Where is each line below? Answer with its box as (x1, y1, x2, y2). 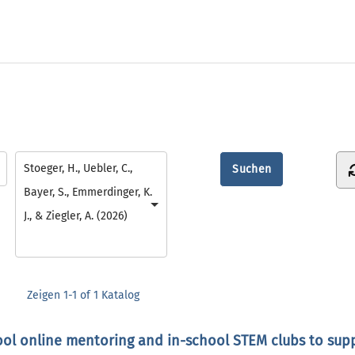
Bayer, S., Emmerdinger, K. (23, 185, 152, 199)
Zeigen (27, 288, 63, 302)
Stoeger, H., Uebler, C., (23, 161, 132, 175)
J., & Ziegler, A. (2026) (23, 208, 128, 223)
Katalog (98, 288, 139, 302)
